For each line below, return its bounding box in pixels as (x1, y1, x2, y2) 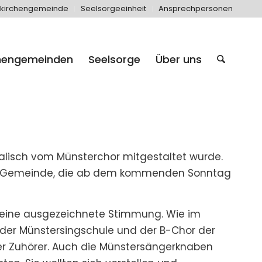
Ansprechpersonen (158, 3, 233, 14)
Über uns (155, 52, 202, 67)
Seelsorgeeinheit (81, 3, 146, 14)
